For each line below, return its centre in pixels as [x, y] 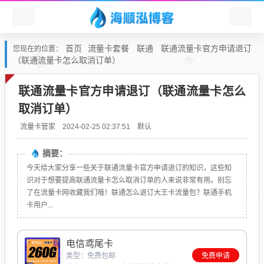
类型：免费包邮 [91, 256]
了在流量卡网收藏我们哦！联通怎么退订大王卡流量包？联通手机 [129, 193]
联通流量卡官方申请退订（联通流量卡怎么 [132, 91]
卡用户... [40, 205]
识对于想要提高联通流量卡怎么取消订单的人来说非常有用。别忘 [129, 180]
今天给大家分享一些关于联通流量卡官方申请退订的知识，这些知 [129, 168]
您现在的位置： [38, 49]
